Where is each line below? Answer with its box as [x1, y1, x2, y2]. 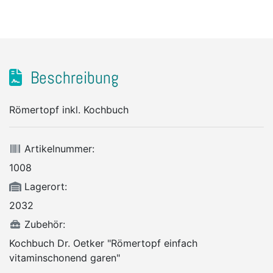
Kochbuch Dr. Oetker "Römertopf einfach [9, 237, 197, 250]
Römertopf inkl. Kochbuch [9, 104, 129, 116]
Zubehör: [21, 218, 65, 231]
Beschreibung [27, 67, 119, 89]
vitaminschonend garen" [9, 252, 120, 264]
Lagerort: [21, 180, 67, 193]
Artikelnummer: [21, 143, 94, 155]
